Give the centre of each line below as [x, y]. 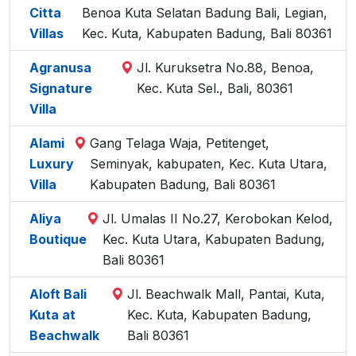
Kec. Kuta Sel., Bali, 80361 [215, 88]
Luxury [52, 164]
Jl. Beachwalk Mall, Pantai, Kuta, [226, 294]
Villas [46, 33]
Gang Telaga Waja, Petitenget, [180, 143]
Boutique [58, 239]
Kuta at [52, 315]
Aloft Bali [58, 294]
